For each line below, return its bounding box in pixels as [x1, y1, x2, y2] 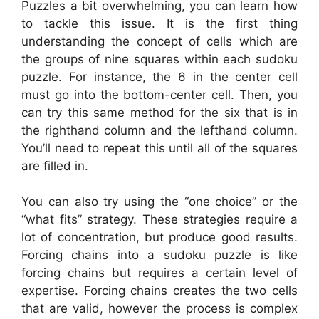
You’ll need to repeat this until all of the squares [21, 140, 298, 155]
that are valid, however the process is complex [21, 301, 298, 316]
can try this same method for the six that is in [21, 105, 298, 120]
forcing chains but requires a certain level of [21, 266, 298, 281]
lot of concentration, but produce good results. [21, 230, 298, 245]
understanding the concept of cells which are [21, 33, 298, 48]
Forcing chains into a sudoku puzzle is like [21, 248, 298, 263]
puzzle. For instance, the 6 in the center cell [21, 69, 298, 84]
